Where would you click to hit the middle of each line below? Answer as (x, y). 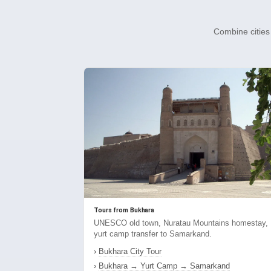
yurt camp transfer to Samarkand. (153, 234)
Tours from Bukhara (124, 211)
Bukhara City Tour (130, 252)
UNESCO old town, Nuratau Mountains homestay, (181, 223)
